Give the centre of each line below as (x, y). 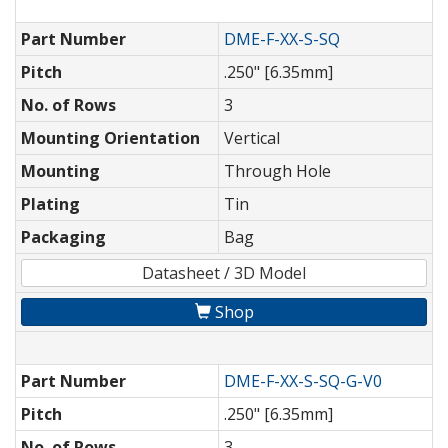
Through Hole (277, 171)
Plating (50, 204)
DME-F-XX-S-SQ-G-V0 (303, 381)
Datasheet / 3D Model (224, 273)
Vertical (252, 138)
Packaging (63, 237)
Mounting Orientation (110, 138)
